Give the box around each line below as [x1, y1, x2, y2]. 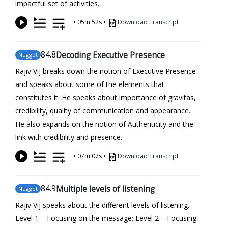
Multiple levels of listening [56, 183, 155, 194]
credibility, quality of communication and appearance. [15, 105, 190, 116]
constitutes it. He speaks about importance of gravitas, [15, 92, 196, 102]
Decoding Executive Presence [56, 49, 165, 61]
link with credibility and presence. [15, 132, 122, 142]
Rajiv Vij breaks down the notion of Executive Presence [15, 66, 196, 76]
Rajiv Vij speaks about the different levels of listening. [15, 199, 189, 210]
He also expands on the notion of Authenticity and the [15, 119, 193, 129]
